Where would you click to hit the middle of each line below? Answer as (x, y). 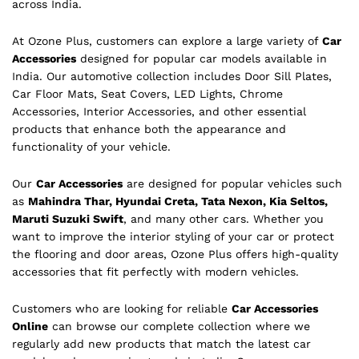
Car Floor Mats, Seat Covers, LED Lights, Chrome (147, 93)
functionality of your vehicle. (91, 146)
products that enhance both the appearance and (149, 129)
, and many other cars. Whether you (224, 218)
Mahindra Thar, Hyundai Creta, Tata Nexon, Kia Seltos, (178, 201)
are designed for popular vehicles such (232, 183)
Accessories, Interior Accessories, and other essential (159, 111)
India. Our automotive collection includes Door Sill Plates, (172, 76)
